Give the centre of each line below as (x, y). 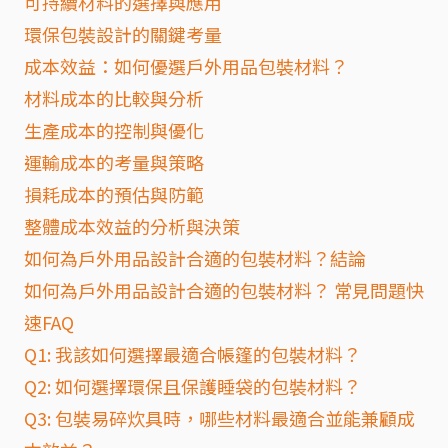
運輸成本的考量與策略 (114, 162)
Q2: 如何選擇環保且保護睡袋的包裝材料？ (192, 386)
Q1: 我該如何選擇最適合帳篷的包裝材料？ (192, 354)
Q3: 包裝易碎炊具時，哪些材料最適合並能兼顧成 (219, 418)
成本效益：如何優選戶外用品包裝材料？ (186, 66)
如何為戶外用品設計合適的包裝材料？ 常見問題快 (224, 290)
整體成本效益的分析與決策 (132, 226)
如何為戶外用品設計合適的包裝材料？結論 (195, 258)
